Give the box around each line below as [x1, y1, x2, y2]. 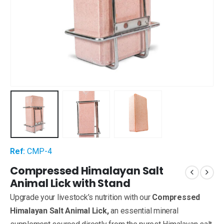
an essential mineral [108, 206, 178, 216]
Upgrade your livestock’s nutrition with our [10, 192, 152, 202]
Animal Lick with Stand [10, 176, 130, 191]
